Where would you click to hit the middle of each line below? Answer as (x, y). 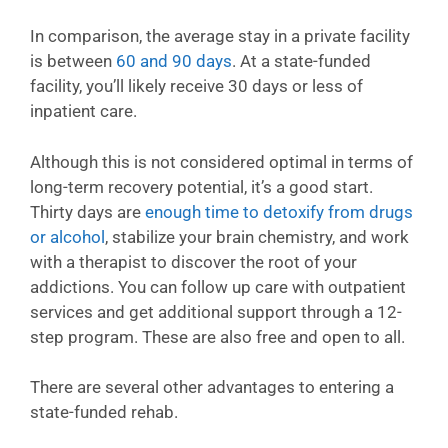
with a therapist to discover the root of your (193, 261)
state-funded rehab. (104, 412)
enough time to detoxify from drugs (279, 211)
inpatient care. (83, 111)
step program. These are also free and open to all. (217, 336)
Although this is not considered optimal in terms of (221, 161)
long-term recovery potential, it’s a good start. (201, 186)
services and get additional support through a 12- (216, 311)
